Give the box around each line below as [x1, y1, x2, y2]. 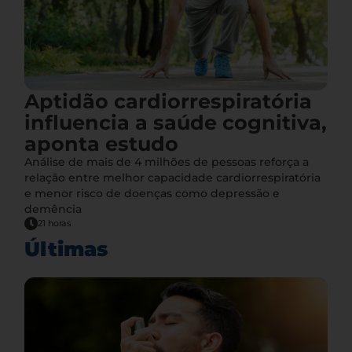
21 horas [38, 218, 71, 229]
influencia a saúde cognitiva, [24, 110, 328, 135]
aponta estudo [24, 131, 179, 156]
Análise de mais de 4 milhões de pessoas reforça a [24, 155, 310, 170]
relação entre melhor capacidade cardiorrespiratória [24, 170, 321, 185]
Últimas [24, 236, 108, 262]
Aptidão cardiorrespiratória [24, 89, 313, 114]
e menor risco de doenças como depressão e [24, 186, 280, 201]
